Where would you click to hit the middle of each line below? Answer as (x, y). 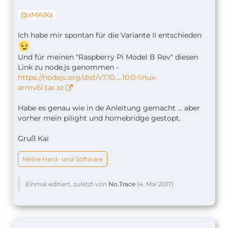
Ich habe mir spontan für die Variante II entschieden (110, 35)
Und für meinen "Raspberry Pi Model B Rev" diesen (108, 57)
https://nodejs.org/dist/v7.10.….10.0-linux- (88, 77)
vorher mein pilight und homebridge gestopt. (99, 118)
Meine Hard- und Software (63, 159)
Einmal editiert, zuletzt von (67, 184)
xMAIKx (40, 15)
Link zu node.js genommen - (68, 67)
